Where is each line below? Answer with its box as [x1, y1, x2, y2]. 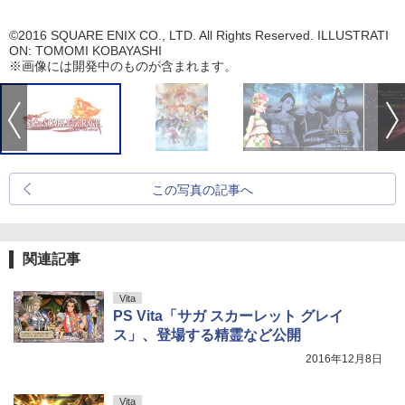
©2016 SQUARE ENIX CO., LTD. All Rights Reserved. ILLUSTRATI [9, 28, 390, 43]
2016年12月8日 [306, 353, 382, 366]
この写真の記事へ [152, 183, 253, 198]
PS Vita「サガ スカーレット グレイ [113, 308, 344, 325]
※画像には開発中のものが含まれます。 [9, 59, 237, 74]
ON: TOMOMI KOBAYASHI [9, 43, 162, 59]
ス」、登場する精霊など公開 [113, 327, 301, 344]
